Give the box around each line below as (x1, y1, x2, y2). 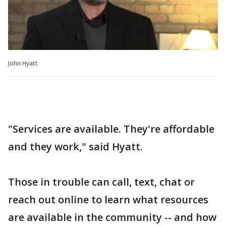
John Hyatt (8, 59, 38, 68)
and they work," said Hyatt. (8, 139, 143, 153)
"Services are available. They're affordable (8, 122, 214, 136)
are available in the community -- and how (8, 210, 216, 224)
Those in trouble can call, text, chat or (8, 175, 195, 189)
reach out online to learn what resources (8, 192, 208, 206)
